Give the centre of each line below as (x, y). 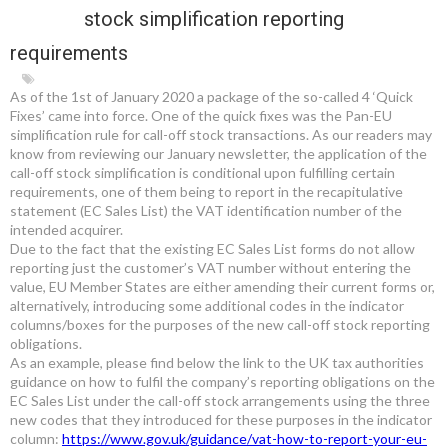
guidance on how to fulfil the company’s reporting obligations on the (222, 381)
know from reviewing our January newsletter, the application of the (218, 153)
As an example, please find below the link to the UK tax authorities (217, 362)
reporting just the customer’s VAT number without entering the (210, 267)
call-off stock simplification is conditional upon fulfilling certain (202, 172)
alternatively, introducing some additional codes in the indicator (207, 305)
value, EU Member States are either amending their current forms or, (222, 286)
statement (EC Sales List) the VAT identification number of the (206, 210)
